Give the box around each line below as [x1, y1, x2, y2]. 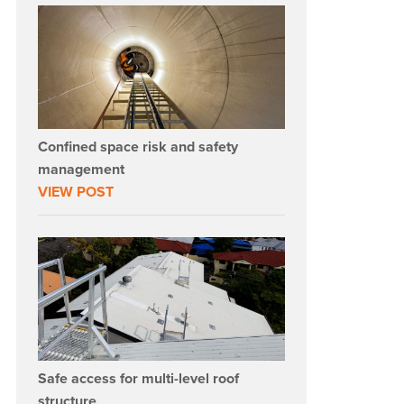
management [38, 160, 125, 179]
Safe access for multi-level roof [38, 369, 240, 388]
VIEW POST [38, 182, 115, 201]
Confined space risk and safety [38, 137, 239, 156]
